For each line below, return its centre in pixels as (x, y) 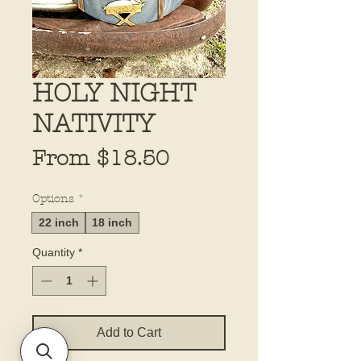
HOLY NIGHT (114, 93)
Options (53, 198)
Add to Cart (129, 332)
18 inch (112, 222)
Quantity (54, 252)
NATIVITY (93, 123)
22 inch (59, 222)
